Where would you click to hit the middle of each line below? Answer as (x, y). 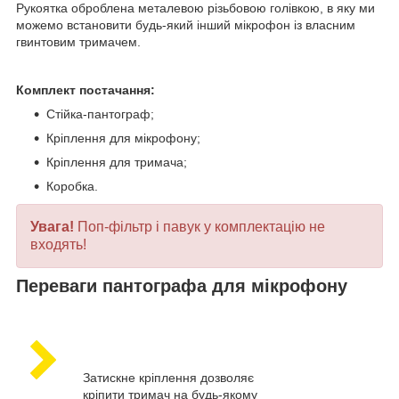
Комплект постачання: (87, 90)
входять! (58, 244)
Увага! (54, 226)
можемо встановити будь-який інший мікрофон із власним (186, 24)
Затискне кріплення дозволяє (168, 378)
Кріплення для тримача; (117, 162)
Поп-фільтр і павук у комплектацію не (201, 226)
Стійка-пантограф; (100, 114)
